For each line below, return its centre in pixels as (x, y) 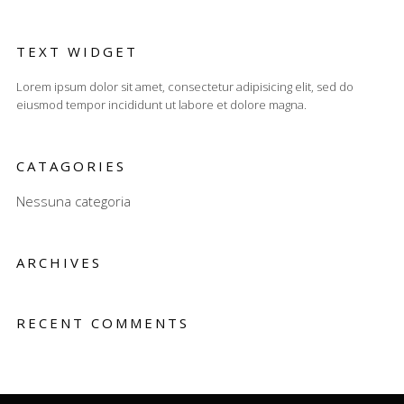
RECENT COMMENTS (102, 323)
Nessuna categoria (73, 201)
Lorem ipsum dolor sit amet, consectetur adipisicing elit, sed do (184, 87)
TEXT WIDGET (77, 51)
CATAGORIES (71, 166)
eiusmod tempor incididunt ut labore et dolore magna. (161, 105)
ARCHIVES (59, 262)
